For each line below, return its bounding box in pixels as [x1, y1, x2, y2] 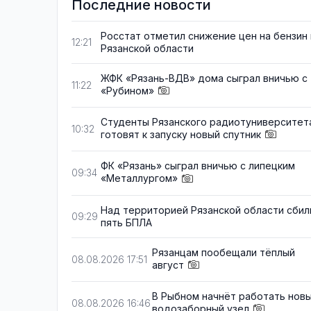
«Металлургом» [101, 172, 178, 185]
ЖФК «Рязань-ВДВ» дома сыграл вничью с [101, 72, 308, 84]
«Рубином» [101, 85, 154, 96]
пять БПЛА [101, 216, 152, 228]
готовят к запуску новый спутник [101, 128, 261, 141]
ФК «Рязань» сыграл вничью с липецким [101, 160, 295, 172]
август [152, 258, 184, 271]
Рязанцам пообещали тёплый [152, 246, 295, 258]
